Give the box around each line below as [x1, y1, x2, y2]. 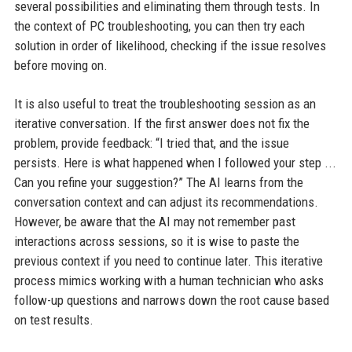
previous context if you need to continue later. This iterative [13, 253, 323, 269]
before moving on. [13, 57, 108, 73]
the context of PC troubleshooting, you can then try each [13, 18, 305, 34]
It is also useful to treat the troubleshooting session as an [13, 96, 316, 112]
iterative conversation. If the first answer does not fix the [13, 115, 310, 131]
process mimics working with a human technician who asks [13, 273, 324, 288]
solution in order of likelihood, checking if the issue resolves [13, 38, 326, 53]
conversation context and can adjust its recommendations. [13, 194, 318, 210]
